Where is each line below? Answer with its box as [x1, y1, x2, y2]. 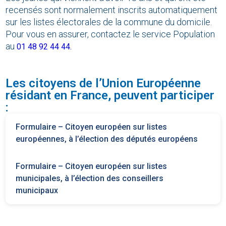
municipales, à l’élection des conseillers [16, 173, 164, 183]
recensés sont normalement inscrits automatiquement [6, 4, 218, 15]
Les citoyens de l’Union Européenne [6, 76, 201, 90]
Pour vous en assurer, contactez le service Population [6, 28, 215, 39]
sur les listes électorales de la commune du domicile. [6, 16, 212, 27]
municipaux [16, 185, 59, 195]
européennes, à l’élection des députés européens [16, 134, 198, 144]
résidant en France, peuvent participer [6, 88, 215, 102]
